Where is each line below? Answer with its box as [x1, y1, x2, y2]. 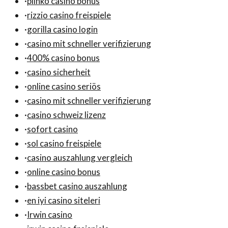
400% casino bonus [27, 52, 100, 63]
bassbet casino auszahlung [27, 180, 127, 191]
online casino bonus [27, 166, 100, 177]
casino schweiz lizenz [27, 109, 106, 120]
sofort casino [27, 123, 78, 134]
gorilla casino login [27, 23, 98, 35]
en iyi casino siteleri [27, 194, 100, 206]
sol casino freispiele [27, 137, 101, 149]
